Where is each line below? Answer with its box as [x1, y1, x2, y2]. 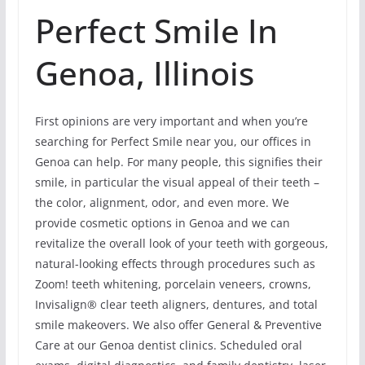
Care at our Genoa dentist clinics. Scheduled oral [34, 337, 302, 354]
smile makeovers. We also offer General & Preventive [34, 317, 322, 333]
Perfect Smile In [34, 8, 278, 54]
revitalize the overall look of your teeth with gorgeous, [34, 235, 328, 252]
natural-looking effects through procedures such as [34, 256, 315, 272]
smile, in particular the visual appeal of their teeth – [34, 174, 319, 191]
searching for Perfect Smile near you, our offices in [34, 134, 311, 150]
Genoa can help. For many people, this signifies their [34, 154, 323, 170]
